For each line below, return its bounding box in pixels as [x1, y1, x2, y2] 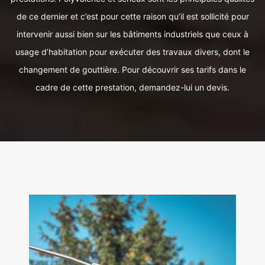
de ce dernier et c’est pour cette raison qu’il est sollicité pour [16, 11, 249, 21]
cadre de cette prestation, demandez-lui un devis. [35, 82, 230, 92]
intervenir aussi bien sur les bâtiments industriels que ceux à [17, 29, 248, 39]
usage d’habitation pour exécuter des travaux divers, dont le [15, 47, 250, 57]
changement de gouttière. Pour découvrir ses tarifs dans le [19, 64, 246, 75]
